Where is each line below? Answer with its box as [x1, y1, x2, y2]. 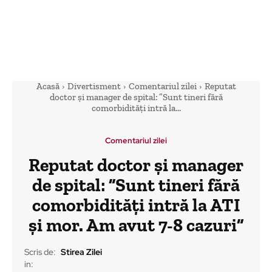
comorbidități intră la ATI [32, 194, 240, 216]
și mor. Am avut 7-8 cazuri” [28, 214, 244, 236]
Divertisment [67, 81, 121, 92]
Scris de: [24, 246, 56, 258]
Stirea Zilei [61, 246, 102, 258]
